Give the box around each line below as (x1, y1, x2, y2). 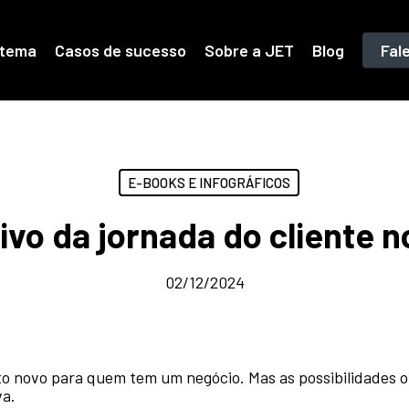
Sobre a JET (204, 40, 294, 60)
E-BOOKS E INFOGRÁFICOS (127, 174, 290, 191)
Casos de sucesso (54, 40, 186, 60)
